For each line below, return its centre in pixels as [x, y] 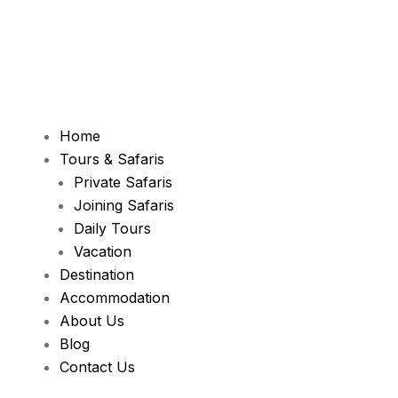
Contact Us [97, 366]
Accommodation [114, 297]
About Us [92, 320]
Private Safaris [123, 182]
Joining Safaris [123, 205]
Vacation [102, 251]
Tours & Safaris [111, 159]
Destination [96, 274]
